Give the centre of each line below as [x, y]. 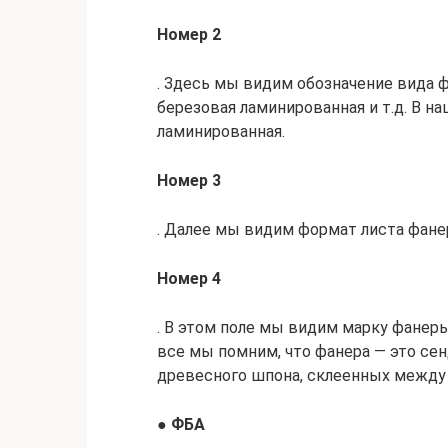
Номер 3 [189, 180]
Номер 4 [189, 278]
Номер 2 [189, 34]
